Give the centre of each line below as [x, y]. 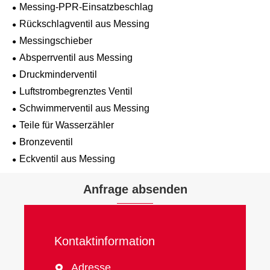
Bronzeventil [46, 142]
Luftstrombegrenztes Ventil [76, 92]
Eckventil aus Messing [67, 159]
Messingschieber [56, 41]
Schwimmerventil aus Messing [84, 108]
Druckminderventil [58, 75]
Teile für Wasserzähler [67, 125]
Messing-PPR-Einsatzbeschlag [86, 7]
